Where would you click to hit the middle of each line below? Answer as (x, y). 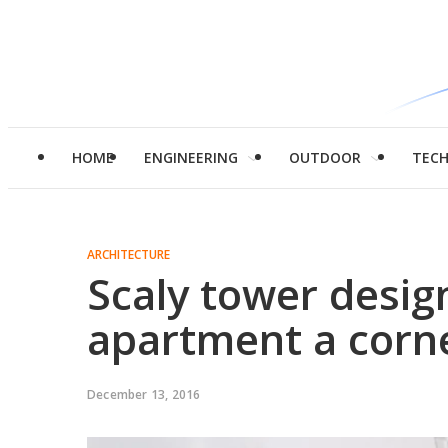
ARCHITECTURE (128, 254)
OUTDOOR (325, 157)
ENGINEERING (191, 157)
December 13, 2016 (144, 394)
